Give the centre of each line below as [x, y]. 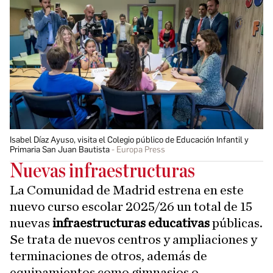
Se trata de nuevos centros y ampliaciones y [133, 239]
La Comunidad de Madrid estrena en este [127, 190]
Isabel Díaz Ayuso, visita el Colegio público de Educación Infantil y [129, 140]
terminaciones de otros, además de [108, 256]
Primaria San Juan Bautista [60, 149]
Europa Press [141, 149]
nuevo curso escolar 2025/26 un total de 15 [131, 206]
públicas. [236, 223]
